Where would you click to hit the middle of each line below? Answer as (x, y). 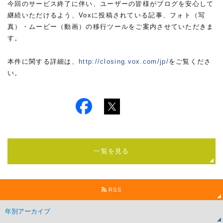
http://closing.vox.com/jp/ (124, 61)
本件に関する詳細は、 (43, 61)
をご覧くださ (190, 61)
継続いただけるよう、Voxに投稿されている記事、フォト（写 (107, 15)
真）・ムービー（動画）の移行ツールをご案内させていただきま (111, 27)
